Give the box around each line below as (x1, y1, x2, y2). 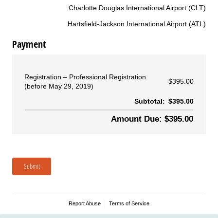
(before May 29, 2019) (24, 82, 93, 90)
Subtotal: (134, 97, 165, 105)
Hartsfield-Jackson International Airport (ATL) (68, 19, 206, 28)
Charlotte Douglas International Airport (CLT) (69, 3, 206, 12)
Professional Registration (67, 73, 146, 81)
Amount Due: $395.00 (111, 114, 193, 124)
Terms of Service (109, 200, 149, 206)
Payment (12, 37, 46, 51)
